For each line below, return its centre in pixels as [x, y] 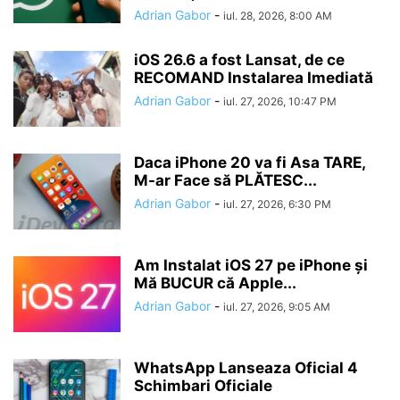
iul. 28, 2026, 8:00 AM [278, 16]
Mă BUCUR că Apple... [215, 283]
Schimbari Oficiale [203, 386]
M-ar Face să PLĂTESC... [225, 180]
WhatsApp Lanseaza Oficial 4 [246, 368]
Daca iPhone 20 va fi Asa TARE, [250, 162]
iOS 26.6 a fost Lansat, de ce [239, 60]
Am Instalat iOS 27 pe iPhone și [251, 265]
